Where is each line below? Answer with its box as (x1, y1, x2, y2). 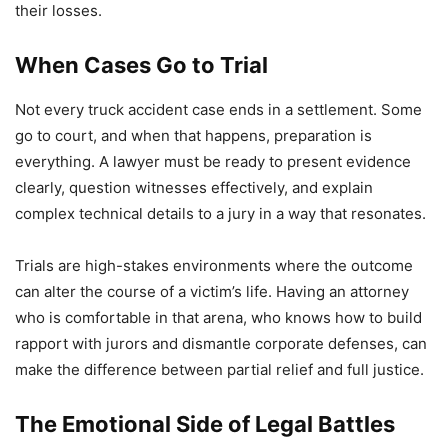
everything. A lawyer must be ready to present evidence (15, 151, 411, 171)
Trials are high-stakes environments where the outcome (15, 255, 413, 275)
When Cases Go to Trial (15, 51, 268, 78)
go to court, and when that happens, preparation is (15, 125, 372, 145)
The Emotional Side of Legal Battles (15, 410, 395, 437)
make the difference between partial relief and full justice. (15, 359, 424, 379)
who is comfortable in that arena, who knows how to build (15, 307, 422, 327)
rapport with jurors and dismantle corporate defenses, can (15, 333, 427, 353)
